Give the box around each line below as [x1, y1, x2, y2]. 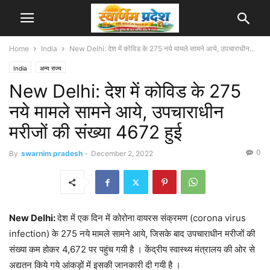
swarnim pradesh [21, 149, 83, 158]
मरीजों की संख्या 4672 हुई [9, 121, 182, 143]
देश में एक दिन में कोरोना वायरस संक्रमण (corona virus [57, 212, 246, 224]
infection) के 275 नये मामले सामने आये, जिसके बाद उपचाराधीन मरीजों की [9, 228, 255, 239]
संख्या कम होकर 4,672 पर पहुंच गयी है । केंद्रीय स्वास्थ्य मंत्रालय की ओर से [9, 243, 255, 255]
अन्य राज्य [40, 64, 61, 72]
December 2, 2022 [91, 149, 153, 158]
